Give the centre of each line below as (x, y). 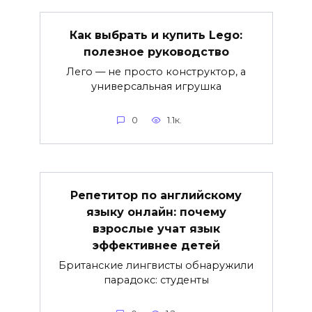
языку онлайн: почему (156, 212)
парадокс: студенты (156, 280)
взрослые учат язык (156, 228)
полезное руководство (156, 52)
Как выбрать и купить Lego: (156, 35)
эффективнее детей (156, 245)
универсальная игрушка (156, 86)
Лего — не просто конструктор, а (156, 71)
